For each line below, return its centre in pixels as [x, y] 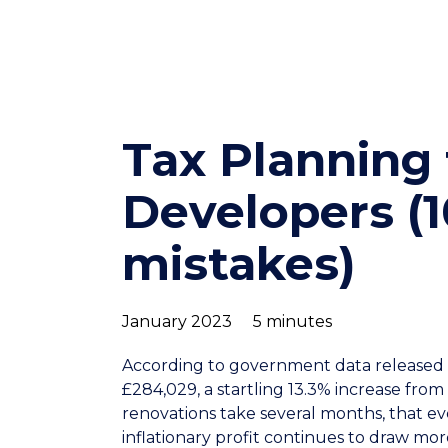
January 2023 [177, 321]
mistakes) [239, 263]
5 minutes [292, 321]
